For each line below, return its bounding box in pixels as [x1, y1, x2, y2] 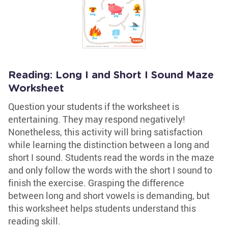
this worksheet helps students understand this [8, 202, 196, 214]
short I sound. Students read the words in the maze [8, 151, 214, 163]
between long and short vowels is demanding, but [8, 189, 210, 202]
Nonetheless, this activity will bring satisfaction [8, 126, 203, 138]
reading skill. [8, 215, 61, 227]
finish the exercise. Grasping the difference [8, 177, 184, 189]
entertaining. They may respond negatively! [8, 113, 185, 125]
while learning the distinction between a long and [8, 138, 209, 151]
